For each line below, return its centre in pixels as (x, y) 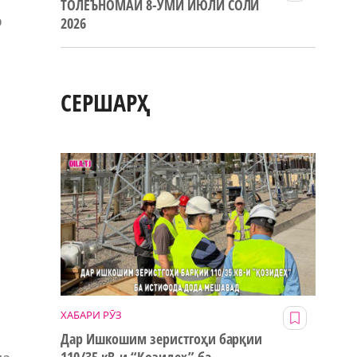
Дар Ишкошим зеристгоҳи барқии (162, 339)
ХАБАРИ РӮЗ (91, 315)
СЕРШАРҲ (106, 103)
